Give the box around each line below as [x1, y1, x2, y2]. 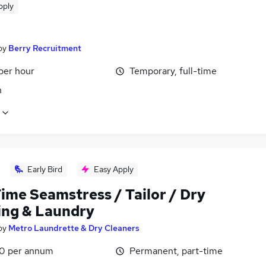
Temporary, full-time [129, 65, 217, 77]
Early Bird [27, 164, 62, 175]
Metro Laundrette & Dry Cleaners [8, 223, 140, 234]
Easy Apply [93, 164, 134, 175]
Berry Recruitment [8, 43, 81, 53]
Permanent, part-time [129, 245, 223, 258]
